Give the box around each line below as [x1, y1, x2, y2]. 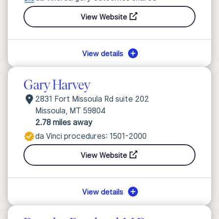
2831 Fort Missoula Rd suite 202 [35, 94, 149, 104]
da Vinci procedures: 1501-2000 [35, 131, 147, 141]
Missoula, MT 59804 [35, 106, 106, 115]
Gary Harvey [23, 79, 90, 93]
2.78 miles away [35, 118, 92, 127]
